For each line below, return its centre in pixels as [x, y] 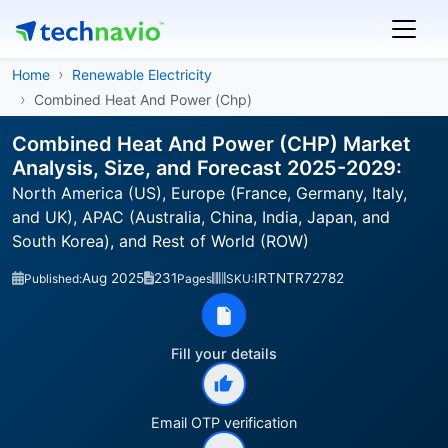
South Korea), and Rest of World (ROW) [160, 241]
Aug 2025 [113, 278]
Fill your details [224, 353]
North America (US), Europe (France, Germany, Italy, [209, 193]
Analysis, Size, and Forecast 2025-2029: [207, 168]
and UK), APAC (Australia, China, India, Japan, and [201, 217]
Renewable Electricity [142, 74]
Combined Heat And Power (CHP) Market [211, 144]
